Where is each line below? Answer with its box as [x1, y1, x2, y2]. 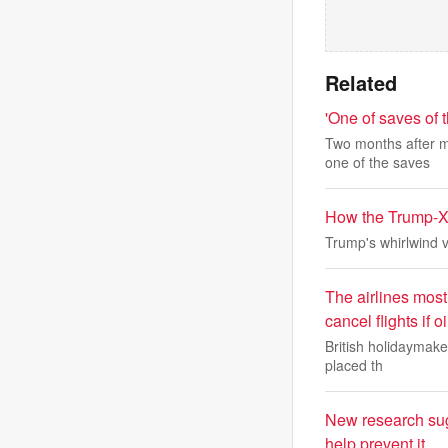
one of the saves [325, 152, 430, 172]
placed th [325, 355, 383, 375]
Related [325, 68, 397, 97]
